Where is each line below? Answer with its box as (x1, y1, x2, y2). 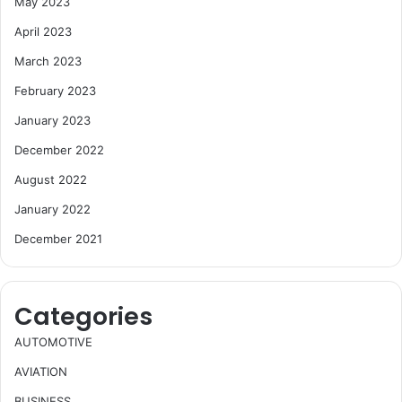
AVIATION (14, 363, 67, 379)
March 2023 (14, 53, 82, 68)
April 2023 (14, 23, 72, 39)
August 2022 (14, 171, 87, 187)
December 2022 (14, 142, 104, 157)
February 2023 (14, 83, 96, 98)
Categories (14, 299, 153, 333)
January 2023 (14, 112, 91, 127)
